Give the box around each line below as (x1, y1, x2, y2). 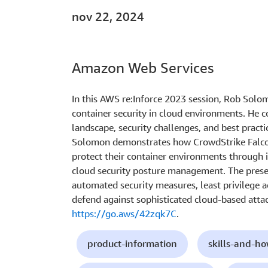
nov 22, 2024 (72, 10, 144, 24)
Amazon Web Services (72, 59, 214, 77)
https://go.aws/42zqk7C (72, 208, 176, 220)
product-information (87, 237, 177, 250)
